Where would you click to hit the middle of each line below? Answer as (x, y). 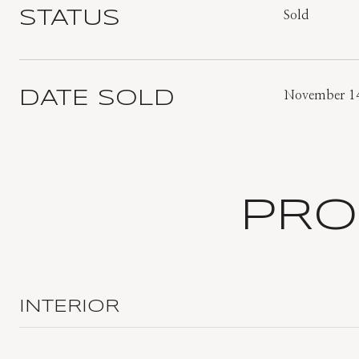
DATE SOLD (97, 99)
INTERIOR (69, 307)
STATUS (70, 19)
